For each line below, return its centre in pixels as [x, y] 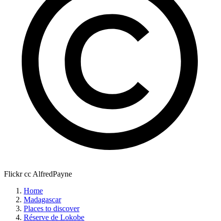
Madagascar [42, 200]
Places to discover [52, 209]
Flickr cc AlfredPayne [38, 174]
